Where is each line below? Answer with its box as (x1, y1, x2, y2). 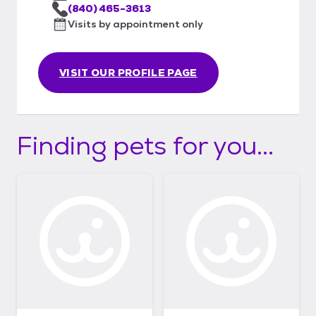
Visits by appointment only (68, 17, 203, 30)
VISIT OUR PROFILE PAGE (59, 66, 197, 79)
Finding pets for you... (17, 128, 274, 162)
